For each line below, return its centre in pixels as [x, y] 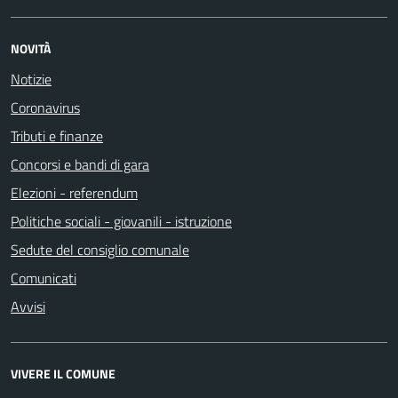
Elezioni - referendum [74, 193]
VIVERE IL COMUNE [63, 374]
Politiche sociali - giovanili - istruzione [121, 221]
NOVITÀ [31, 48]
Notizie [31, 79]
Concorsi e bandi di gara [80, 164]
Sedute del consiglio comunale [100, 250]
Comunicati [44, 278]
